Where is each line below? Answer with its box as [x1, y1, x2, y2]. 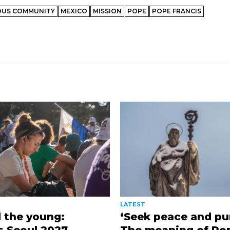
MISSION [93, 7, 122, 15]
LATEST [120, 201, 145, 208]
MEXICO [61, 7, 87, 15]
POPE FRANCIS [152, 7, 201, 15]
